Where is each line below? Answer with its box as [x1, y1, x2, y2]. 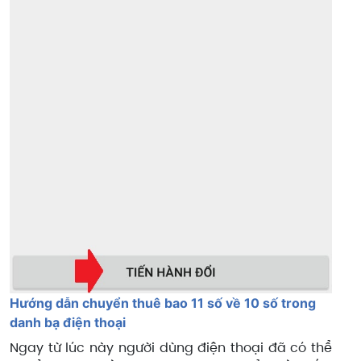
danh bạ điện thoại [10, 314, 126, 331]
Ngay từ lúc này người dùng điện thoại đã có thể [10, 338, 332, 358]
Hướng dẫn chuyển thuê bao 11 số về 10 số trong [10, 295, 316, 312]
